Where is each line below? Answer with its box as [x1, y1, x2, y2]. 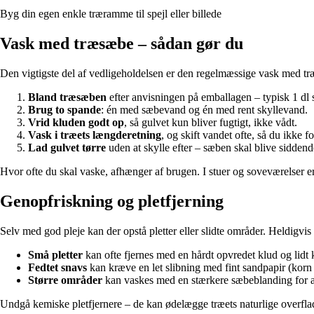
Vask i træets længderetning [28, 129, 161, 142]
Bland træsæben [28, 91, 107, 104]
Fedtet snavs [28, 261, 87, 274]
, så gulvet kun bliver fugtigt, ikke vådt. [124, 116, 297, 129]
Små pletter [28, 249, 83, 261]
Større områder [28, 274, 102, 287]
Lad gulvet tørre [28, 142, 106, 154]
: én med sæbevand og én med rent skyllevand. [101, 104, 308, 116]
